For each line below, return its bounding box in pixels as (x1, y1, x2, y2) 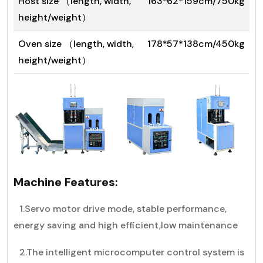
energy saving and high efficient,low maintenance (14, 218, 238, 231)
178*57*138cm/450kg (147, 38, 245, 50)
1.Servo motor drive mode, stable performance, (19, 202, 227, 215)
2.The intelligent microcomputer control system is (19, 245, 244, 258)
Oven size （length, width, (18, 38, 134, 50)
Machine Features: (14, 174, 118, 190)
